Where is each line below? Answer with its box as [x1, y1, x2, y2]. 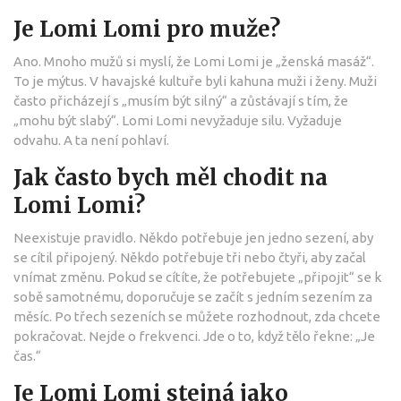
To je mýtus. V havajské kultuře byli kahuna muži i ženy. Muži [13, 73, 377, 89]
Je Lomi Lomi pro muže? [13, 14, 280, 43]
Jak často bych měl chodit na [13, 163, 328, 192]
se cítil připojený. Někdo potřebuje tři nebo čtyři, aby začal [13, 249, 366, 265]
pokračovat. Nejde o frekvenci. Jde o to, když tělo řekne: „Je [13, 328, 375, 344]
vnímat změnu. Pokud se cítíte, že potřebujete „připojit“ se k [13, 269, 381, 285]
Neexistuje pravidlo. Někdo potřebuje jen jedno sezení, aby [13, 229, 373, 245]
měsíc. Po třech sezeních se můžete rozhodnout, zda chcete [13, 308, 380, 324]
